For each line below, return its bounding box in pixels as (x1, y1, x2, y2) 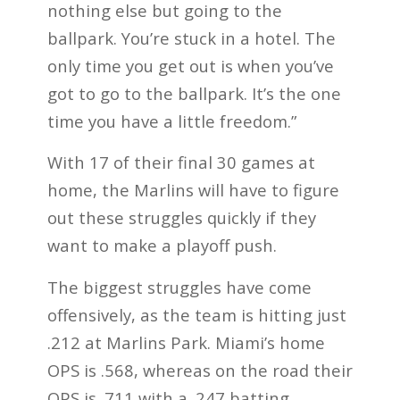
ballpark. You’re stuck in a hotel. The (46, 26, 336, 49)
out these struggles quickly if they (46, 206, 316, 229)
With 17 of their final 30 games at (46, 151, 315, 174)
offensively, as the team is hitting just (46, 303, 346, 326)
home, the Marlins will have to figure (46, 179, 339, 202)
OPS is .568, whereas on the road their (46, 358, 353, 381)
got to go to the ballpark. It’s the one (46, 81, 341, 104)
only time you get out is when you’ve (46, 54, 334, 77)
